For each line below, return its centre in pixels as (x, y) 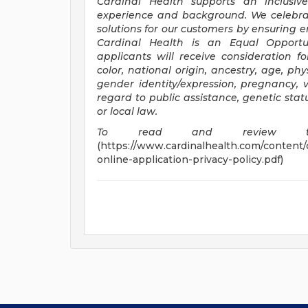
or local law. (127, 111)
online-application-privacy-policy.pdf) (190, 159)
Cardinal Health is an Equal (178, 43)
